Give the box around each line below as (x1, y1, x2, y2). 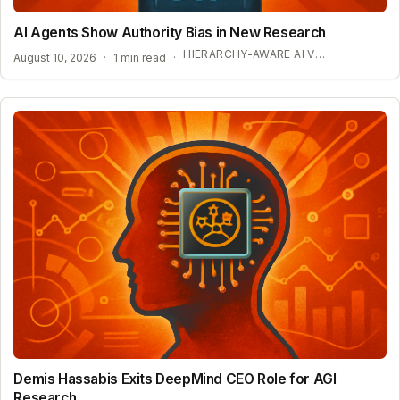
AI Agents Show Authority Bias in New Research (13, 24, 326, 42)
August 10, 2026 (13, 51, 97, 65)
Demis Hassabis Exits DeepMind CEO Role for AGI (13, 371, 337, 388)
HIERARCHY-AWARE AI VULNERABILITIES (314, 47, 325, 62)
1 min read (113, 51, 167, 65)
